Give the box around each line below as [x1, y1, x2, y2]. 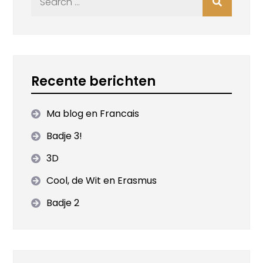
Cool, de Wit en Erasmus [46, 174, 157, 187]
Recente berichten [31, 72, 156, 90]
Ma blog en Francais [46, 107, 140, 120]
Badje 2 [46, 196, 80, 210]
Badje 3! [46, 129, 83, 143]
